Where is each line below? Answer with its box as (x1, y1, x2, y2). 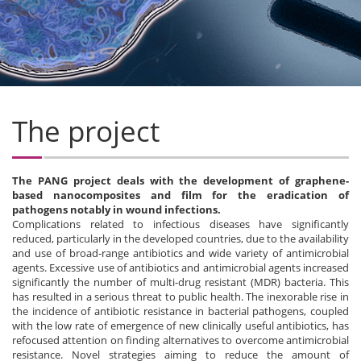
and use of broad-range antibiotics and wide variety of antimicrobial (12, 246, 349, 260)
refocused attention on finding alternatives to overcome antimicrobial (12, 333, 349, 347)
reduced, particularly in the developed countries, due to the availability (12, 231, 349, 246)
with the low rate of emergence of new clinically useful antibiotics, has (12, 318, 349, 333)
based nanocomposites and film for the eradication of (12, 188, 349, 202)
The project (12, 112, 160, 150)
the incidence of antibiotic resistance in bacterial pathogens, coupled (12, 304, 349, 318)
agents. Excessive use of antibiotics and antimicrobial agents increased (12, 260, 349, 275)
